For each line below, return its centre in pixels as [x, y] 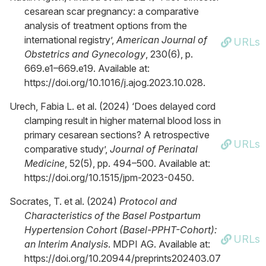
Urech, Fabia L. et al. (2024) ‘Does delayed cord [113, 106]
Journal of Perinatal [154, 149]
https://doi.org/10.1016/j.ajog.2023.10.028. [115, 83]
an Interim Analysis [66, 244]
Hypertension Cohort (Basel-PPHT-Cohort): [121, 230]
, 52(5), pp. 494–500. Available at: [137, 163]
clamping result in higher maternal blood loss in [123, 121]
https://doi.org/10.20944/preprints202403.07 [123, 258]
